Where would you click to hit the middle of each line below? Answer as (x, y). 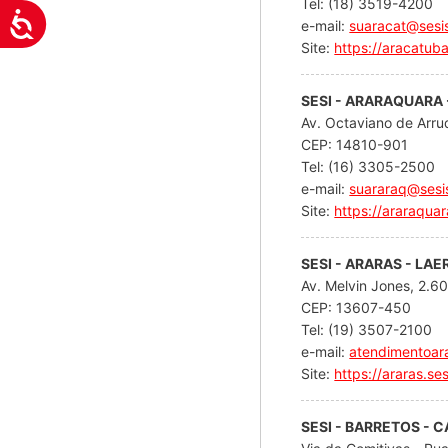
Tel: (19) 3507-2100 (367, 329)
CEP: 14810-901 (357, 144)
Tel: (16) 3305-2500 (368, 166)
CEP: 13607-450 (358, 307)
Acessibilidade (91, 20)
